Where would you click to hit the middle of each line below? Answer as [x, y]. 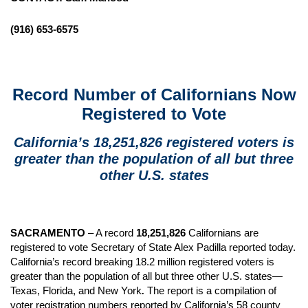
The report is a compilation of [210, 290]
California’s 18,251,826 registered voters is [154, 142]
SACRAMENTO [48, 233]
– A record [111, 233]
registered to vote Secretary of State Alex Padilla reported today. [153, 247]
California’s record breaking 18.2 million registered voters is [142, 262]
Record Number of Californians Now [154, 95]
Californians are [222, 233]
